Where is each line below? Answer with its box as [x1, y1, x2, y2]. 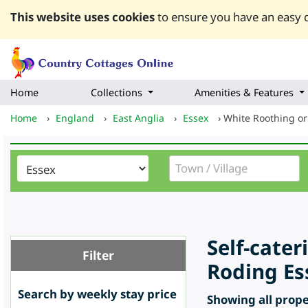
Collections [91, 86, 142, 100]
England [56, 111, 94, 125]
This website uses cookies [10, 9, 155, 25]
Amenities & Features [195, 86, 294, 100]
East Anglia [113, 111, 164, 125]
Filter [82, 247, 114, 264]
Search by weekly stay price [18, 286, 177, 302]
